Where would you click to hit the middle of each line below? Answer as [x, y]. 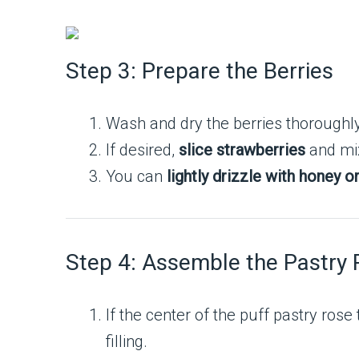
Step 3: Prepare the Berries [200, 71]
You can [136, 176]
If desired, [142, 150]
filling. [127, 341]
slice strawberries [242, 150]
